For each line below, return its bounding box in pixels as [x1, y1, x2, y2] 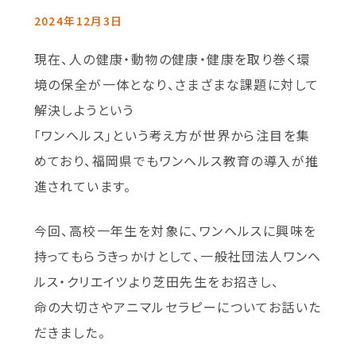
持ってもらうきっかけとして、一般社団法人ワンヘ [33, 246, 322, 265]
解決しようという [33, 99, 134, 119]
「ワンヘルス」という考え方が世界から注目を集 [33, 125, 311, 145]
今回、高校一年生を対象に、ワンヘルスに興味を [33, 220, 317, 240]
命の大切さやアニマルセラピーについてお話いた [33, 296, 322, 316]
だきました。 [33, 322, 106, 342]
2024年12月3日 [33, 12, 123, 29]
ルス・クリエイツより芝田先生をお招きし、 [33, 271, 280, 291]
